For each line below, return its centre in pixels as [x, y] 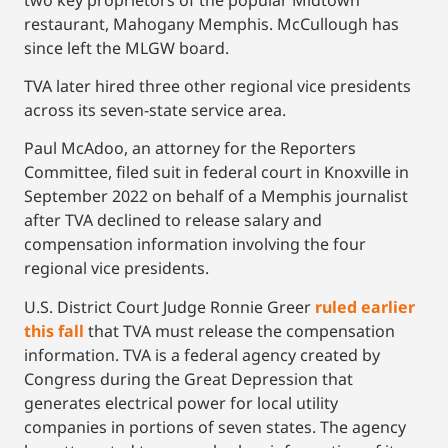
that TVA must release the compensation [239, 330]
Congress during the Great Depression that [188, 378]
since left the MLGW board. [126, 47]
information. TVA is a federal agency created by [202, 354]
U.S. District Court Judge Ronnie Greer [169, 306]
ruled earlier [365, 306]
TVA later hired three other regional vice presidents [217, 85]
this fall [54, 330]
